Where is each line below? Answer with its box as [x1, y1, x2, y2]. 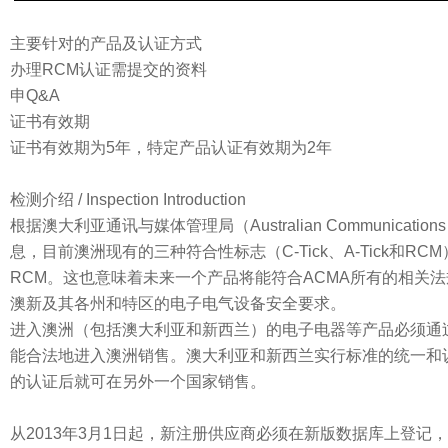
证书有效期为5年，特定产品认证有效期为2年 [10, 139, 332, 156]
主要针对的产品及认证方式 [10, 35, 202, 52]
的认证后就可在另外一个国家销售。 [10, 373, 266, 390]
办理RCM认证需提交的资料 [10, 61, 207, 78]
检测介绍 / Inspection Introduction [10, 191, 246, 208]
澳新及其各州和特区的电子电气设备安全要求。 [10, 295, 346, 312]
